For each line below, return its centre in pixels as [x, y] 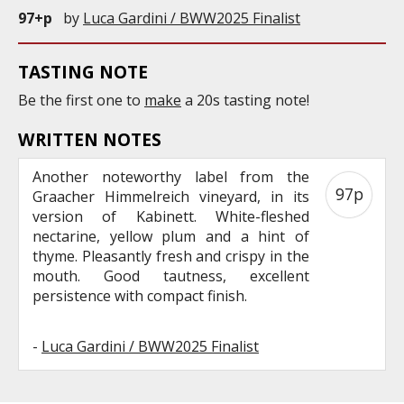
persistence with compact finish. [140, 295]
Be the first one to [81, 100]
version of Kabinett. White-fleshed [171, 216]
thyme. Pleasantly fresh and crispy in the [171, 256]
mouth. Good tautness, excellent [171, 275]
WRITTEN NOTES [90, 139]
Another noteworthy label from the [171, 176]
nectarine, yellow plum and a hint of [171, 236]
